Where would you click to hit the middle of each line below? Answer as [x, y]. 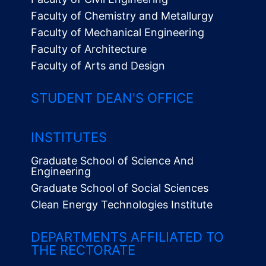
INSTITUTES [69, 137]
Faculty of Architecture [89, 49]
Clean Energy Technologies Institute [122, 205]
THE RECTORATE [83, 250]
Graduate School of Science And [112, 161]
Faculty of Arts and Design [98, 66]
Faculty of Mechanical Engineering [118, 32]
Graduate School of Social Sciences [120, 188]
